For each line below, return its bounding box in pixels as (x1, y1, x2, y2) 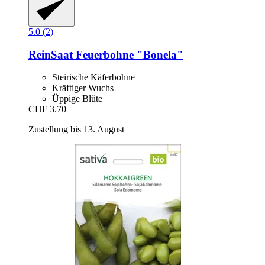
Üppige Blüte (52, 93, 102, 104)
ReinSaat (28, 48, 73, 61)
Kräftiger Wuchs (52, 83, 114, 93)
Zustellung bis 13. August (28, 124, 124, 135)
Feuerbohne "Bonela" (73, 48, 183, 61)
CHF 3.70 (28, 104, 66, 115)
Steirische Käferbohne (52, 72, 135, 83)
